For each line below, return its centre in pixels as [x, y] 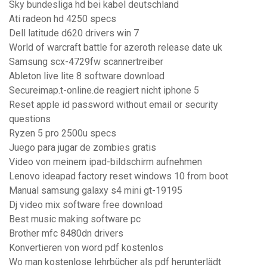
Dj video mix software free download [86, 205]
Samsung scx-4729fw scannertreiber [86, 62]
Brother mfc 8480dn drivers [66, 234]
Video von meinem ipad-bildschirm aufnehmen [105, 162]
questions [30, 119]
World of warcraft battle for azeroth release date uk [116, 48]
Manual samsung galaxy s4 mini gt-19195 [96, 191]
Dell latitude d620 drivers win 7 [74, 33]
